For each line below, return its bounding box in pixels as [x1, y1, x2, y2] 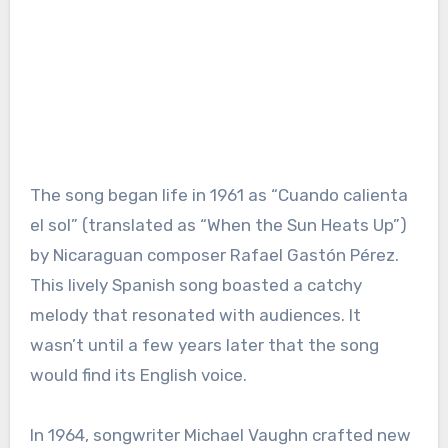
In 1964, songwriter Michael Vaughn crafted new [29, 424, 411, 445]
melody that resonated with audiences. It [29, 304, 361, 325]
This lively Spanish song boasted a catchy [29, 274, 362, 295]
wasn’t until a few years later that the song [29, 334, 379, 355]
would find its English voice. [29, 364, 247, 385]
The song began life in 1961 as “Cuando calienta [29, 184, 408, 205]
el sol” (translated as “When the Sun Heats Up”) [29, 214, 407, 235]
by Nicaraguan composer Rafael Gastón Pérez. [29, 244, 399, 265]
